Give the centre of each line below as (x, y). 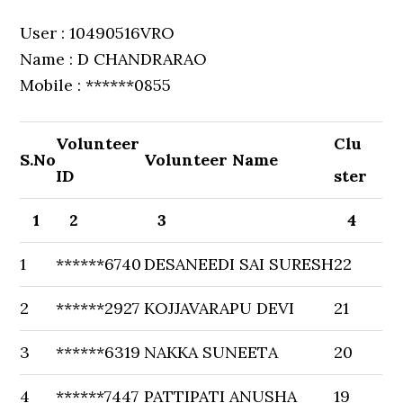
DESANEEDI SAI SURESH (239, 264)
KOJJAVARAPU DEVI (219, 308)
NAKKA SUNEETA (211, 352)
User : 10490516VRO (98, 33)
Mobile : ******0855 (96, 85)
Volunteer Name (211, 160)
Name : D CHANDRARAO (114, 59)
